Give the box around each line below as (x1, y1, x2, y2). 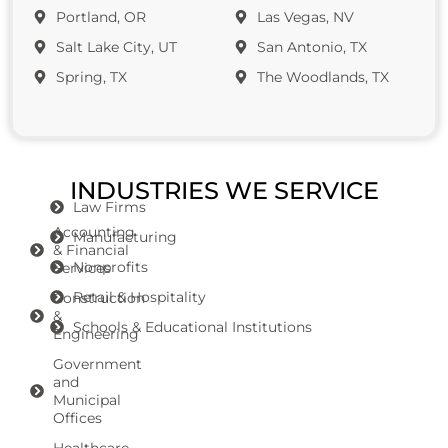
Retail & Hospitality (72, 288, 206, 307)
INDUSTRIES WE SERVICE (69, 176, 379, 206)
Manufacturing (72, 228, 177, 247)
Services (52, 259, 111, 278)
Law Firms (72, 198, 146, 217)
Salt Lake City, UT (55, 38, 177, 57)
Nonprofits (72, 258, 148, 277)
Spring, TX (55, 68, 127, 87)
